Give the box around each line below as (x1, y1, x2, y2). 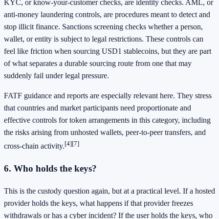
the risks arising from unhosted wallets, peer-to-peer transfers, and (4, 128, 206, 136)
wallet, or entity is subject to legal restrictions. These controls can (4, 34, 203, 43)
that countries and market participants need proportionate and (4, 103, 191, 112)
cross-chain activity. (4, 142, 65, 151)
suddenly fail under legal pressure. (4, 71, 109, 80)
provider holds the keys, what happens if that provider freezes (4, 198, 193, 207)
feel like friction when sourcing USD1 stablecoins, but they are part (4, 46, 211, 55)
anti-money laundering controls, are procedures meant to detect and (4, 10, 210, 19)
